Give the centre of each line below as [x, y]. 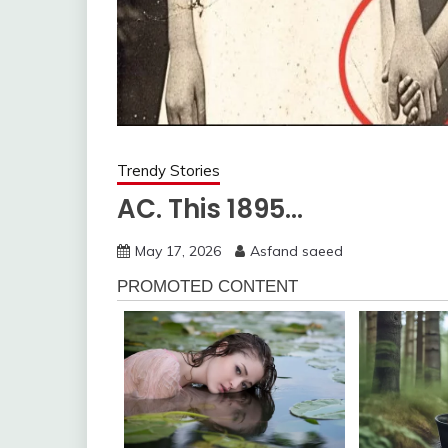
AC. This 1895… [210, 208]
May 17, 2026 [178, 250]
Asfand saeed [296, 250]
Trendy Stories [168, 170]
